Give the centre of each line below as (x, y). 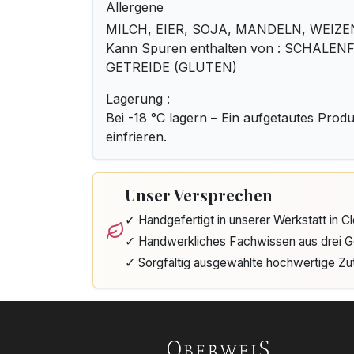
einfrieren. (136, 137)
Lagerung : (138, 99)
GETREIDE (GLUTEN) (171, 67)
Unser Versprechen (199, 195)
